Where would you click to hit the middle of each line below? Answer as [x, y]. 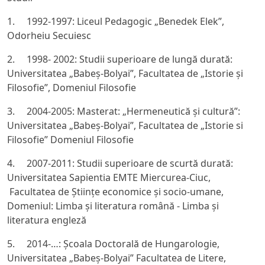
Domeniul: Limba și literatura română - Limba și [113, 206]
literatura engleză [47, 220]
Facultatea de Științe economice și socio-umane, [115, 192]
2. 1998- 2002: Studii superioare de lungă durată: [120, 59]
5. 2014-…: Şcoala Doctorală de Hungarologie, [113, 244]
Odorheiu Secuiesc [49, 35]
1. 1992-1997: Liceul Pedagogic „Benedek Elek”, [116, 21]
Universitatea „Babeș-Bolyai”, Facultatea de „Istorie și [125, 73]
